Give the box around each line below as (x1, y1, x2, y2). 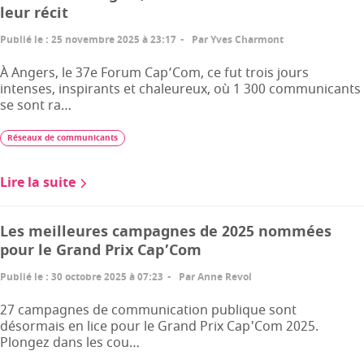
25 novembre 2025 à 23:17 (51, 32, 176, 47)
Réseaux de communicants (7, 132, 118, 144)
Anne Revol (197, 270, 252, 284)
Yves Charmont (210, 32, 284, 47)
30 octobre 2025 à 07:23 (51, 270, 163, 284)
